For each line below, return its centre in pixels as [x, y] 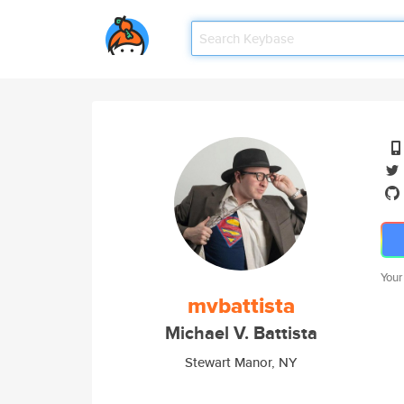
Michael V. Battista [241, 333]
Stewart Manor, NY [241, 362]
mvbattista [241, 306]
